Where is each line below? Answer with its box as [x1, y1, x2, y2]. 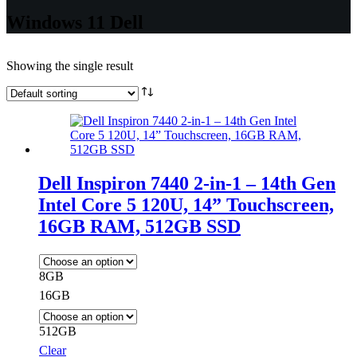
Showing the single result [6, 58, 133, 73]
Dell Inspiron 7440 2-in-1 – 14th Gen [38, 172, 335, 194]
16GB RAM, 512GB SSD [38, 215, 241, 237]
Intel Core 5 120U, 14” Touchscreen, [38, 194, 334, 215]
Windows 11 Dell [6, 11, 143, 33]
